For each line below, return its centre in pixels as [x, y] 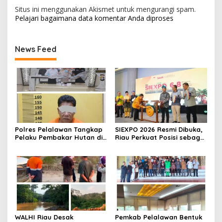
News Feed [36, 49]
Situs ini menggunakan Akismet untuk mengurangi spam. [105, 9]
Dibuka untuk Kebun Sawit [57, 153]
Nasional [129, 153]
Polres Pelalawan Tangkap [59, 129]
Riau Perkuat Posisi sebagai [160, 137]
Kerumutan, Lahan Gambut [59, 145]
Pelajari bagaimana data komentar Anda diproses [94, 18]
